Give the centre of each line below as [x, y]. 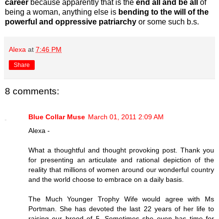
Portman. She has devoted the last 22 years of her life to [121, 208]
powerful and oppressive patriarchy [72, 22]
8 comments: [32, 91]
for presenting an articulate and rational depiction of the [121, 160]
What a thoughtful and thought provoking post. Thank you [121, 150]
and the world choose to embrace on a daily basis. [106, 179]
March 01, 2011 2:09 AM [126, 117]
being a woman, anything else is [62, 12]
